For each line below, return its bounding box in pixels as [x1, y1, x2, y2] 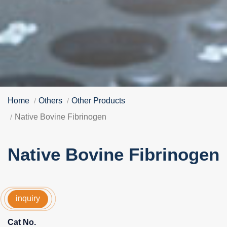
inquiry [16, 194, 40, 203]
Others [39, 96, 62, 105]
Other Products [71, 96, 125, 105]
